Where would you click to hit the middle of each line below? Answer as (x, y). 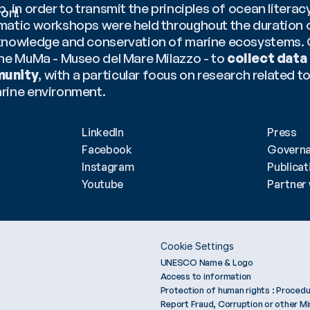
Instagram (108, 167)
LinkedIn (103, 133)
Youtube (102, 184)
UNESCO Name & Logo (207, 263)
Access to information (206, 276)
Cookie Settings (197, 246)
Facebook (107, 150)
